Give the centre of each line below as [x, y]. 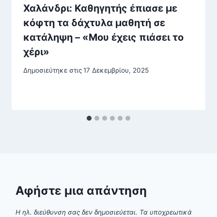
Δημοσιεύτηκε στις [53, 70]
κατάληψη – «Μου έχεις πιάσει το [103, 37]
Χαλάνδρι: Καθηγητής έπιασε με [100, 8]
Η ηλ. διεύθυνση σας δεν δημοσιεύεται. [77, 212]
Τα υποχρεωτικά [166, 212]
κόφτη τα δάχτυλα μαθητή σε [94, 23]
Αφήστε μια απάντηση [81, 191]
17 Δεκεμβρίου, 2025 [116, 70]
